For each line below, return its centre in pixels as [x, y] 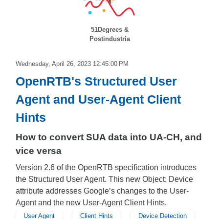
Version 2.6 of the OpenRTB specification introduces [106, 167]
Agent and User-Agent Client [98, 99]
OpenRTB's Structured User [96, 81]
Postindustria [109, 39]
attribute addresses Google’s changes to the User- [102, 191]
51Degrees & [109, 30]
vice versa [39, 151]
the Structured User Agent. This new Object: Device [104, 179]
